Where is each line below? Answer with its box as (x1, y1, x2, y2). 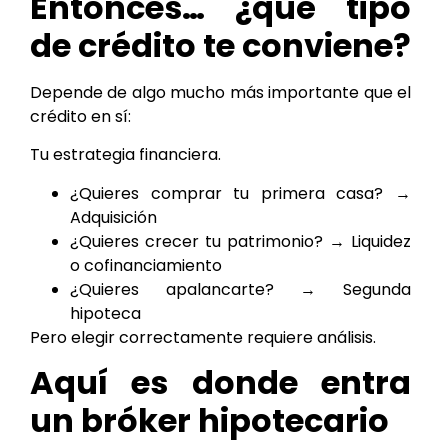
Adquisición (70, 205, 157, 229)
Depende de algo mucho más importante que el (30, 80, 411, 104)
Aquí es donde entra (30, 360, 411, 406)
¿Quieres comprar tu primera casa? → (70, 181, 411, 205)
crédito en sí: (30, 104, 131, 128)
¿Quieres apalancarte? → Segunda (70, 277, 411, 301)
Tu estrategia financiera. (30, 143, 221, 167)
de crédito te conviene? (30, 22, 411, 68)
